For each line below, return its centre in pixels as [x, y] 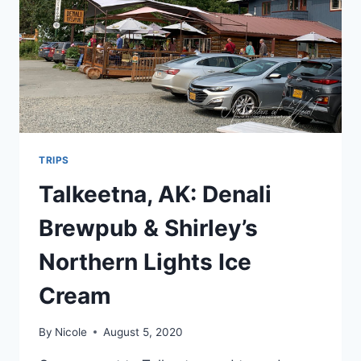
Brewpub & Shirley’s [148, 228]
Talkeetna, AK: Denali [155, 195]
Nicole [71, 332]
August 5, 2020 [143, 332]
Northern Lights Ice [145, 262]
